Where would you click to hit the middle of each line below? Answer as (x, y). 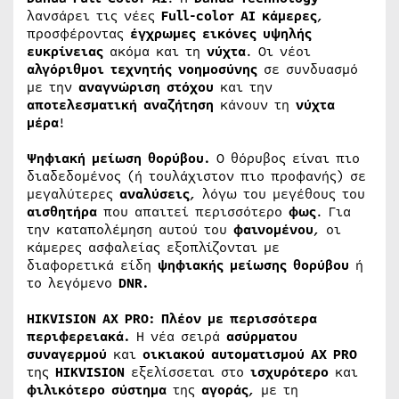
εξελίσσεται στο (187, 372)
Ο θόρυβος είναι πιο (288, 159)
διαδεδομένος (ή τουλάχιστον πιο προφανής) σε (196, 176)
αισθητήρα (62, 212)
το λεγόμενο (73, 283)
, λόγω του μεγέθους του (277, 194)
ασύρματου (262, 337)
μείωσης (258, 265)
